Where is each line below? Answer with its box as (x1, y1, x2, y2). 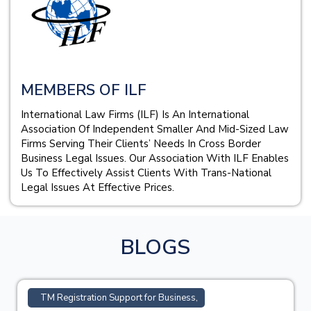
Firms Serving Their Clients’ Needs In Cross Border (21, 136, 261, 151)
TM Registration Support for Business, (40, 291, 198, 304)
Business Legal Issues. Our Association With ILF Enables (21, 151, 289, 165)
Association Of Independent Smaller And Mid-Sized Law (21, 121, 289, 136)
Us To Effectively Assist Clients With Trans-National (21, 165, 271, 180)
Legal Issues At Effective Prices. (21, 180, 174, 194)
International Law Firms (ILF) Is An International (21, 107, 249, 121)
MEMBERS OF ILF (21, 79, 146, 101)
